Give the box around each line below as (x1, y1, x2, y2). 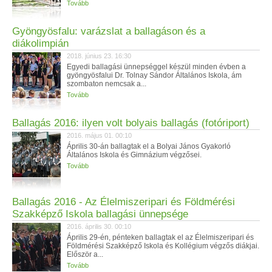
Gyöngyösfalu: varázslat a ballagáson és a (12, 25, 205, 37)
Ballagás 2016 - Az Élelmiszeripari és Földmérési (12, 196, 235, 208)
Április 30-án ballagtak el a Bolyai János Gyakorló (67, 142, 231, 151)
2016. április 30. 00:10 (67, 223, 131, 230)
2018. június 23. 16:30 (67, 52, 131, 59)
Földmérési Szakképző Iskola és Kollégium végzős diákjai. (67, 242, 259, 250)
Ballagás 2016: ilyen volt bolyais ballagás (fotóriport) (12, 117, 250, 129)
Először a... (67, 250, 103, 259)
